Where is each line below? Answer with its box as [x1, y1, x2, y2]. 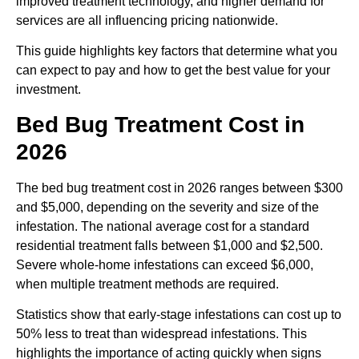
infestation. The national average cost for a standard [16, 219, 309, 233]
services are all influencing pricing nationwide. [16, 13, 278, 27]
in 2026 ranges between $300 [171, 180, 343, 195]
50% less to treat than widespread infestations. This [16, 327, 307, 341]
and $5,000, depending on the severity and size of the [16, 200, 319, 214]
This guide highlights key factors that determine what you [16, 44, 337, 58]
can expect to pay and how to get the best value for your [16, 63, 330, 78]
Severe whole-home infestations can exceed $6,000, [16, 257, 313, 272]
